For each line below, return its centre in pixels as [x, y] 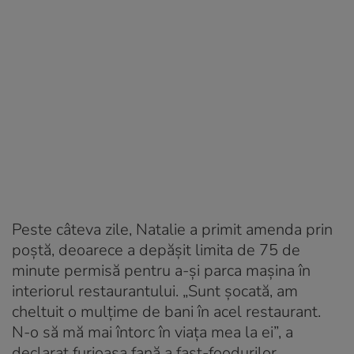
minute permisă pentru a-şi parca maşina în [161, 270]
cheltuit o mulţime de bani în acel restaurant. [166, 311]
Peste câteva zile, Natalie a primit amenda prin [172, 229]
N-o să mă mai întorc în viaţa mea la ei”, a [153, 332]
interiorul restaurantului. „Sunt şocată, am [155, 291]
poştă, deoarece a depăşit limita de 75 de [156, 250]
